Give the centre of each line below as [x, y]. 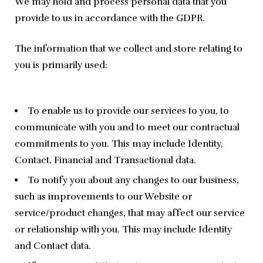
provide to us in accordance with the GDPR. [110, 18]
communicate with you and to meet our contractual [127, 128]
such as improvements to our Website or [103, 197]
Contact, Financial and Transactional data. [105, 161]
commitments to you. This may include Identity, [119, 144]
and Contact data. [53, 246]
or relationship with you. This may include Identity [123, 230]
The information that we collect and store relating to [129, 49]
